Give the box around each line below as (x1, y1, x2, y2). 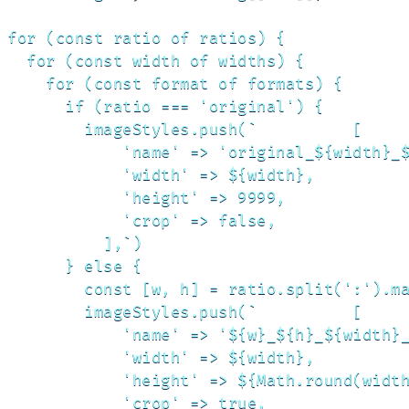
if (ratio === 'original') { (7, 97, 324, 117)
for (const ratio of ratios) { (7, 28, 286, 48)
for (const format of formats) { (7, 74, 343, 94)
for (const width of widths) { (7, 51, 305, 71)
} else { (7, 257, 142, 277)
